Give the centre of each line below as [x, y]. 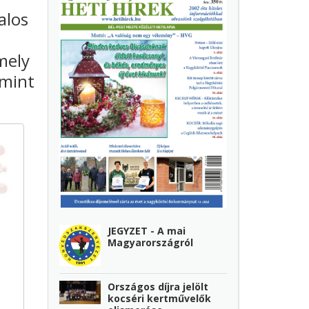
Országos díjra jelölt [158, 287]
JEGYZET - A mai [147, 230]
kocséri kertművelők [160, 299]
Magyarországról [151, 242]
